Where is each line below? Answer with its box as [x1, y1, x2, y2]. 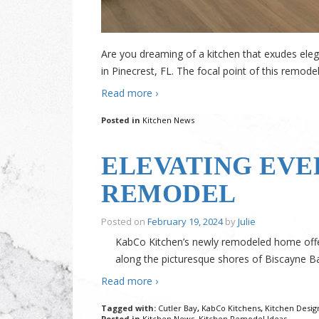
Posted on [101, 215, 147, 229]
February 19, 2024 [147, 215, 223, 229]
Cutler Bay [158, 303, 197, 314]
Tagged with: [101, 303, 158, 314]
